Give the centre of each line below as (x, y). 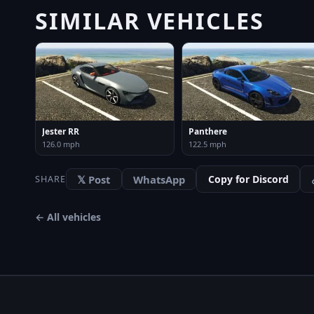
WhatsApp (159, 179)
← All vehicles (68, 217)
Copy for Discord (248, 179)
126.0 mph (61, 144)
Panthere (208, 131)
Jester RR (61, 131)
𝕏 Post (94, 179)
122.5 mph (207, 144)
